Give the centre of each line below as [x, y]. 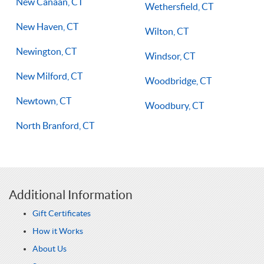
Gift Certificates [62, 213]
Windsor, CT [170, 56]
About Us [49, 249]
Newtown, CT [44, 101]
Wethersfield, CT [179, 6]
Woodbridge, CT [178, 81]
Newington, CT [46, 51]
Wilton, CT [167, 31]
